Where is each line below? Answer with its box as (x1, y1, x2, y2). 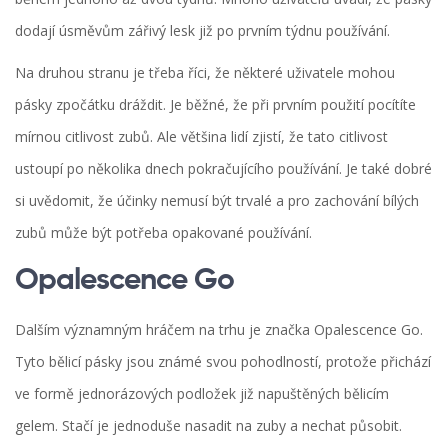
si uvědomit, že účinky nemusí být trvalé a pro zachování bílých (15, 191, 419, 211)
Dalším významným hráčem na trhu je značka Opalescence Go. (15, 320, 423, 340)
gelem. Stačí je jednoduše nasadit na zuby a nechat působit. (15, 416, 402, 436)
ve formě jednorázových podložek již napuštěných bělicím (15, 384, 389, 404)
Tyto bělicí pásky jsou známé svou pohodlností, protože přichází (15, 352, 431, 372)
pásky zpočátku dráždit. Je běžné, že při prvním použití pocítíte (15, 95, 416, 115)
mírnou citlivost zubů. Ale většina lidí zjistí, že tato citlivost (15, 127, 388, 147)
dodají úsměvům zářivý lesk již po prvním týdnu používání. (15, 21, 390, 41)
